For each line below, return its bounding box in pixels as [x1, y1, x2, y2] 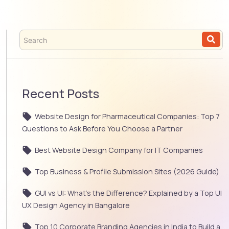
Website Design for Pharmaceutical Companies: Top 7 [35, 111, 220, 122]
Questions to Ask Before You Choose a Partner [22, 124, 182, 134]
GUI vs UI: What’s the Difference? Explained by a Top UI [35, 188, 222, 198]
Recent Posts [22, 85, 99, 102]
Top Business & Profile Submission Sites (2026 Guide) [35, 167, 219, 177]
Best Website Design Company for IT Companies [35, 145, 203, 155]
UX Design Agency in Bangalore [22, 200, 131, 211]
